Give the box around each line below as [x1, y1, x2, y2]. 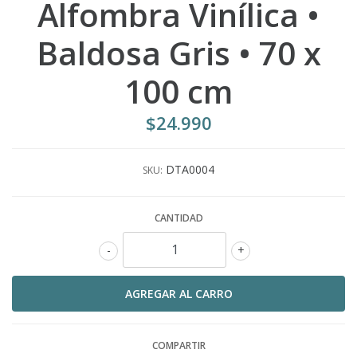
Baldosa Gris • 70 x [36, 30, 321, 75]
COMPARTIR [151, 338, 206, 352]
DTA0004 [166, 161, 214, 177]
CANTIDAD [154, 210, 203, 225]
